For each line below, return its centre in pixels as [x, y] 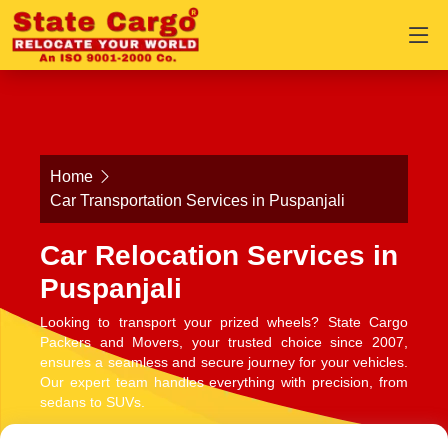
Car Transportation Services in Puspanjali [197, 200]
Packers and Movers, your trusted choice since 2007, [224, 342]
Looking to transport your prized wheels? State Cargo [224, 322]
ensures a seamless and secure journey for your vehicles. [224, 362]
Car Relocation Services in [219, 255]
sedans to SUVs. [92, 402]
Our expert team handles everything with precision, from [224, 382]
